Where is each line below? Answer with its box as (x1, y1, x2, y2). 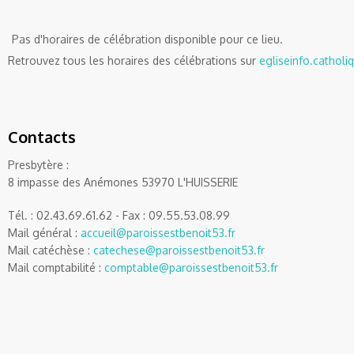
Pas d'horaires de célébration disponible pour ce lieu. (12, 32, 283, 46)
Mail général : (8, 226, 81, 239)
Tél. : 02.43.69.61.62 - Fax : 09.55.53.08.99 (8, 209, 230, 222)
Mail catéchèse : (8, 243, 93, 257)
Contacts (8, 126, 76, 147)
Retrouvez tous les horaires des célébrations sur (8, 54, 259, 67)
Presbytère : (8, 158, 72, 171)
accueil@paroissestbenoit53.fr (81, 226, 235, 239)
